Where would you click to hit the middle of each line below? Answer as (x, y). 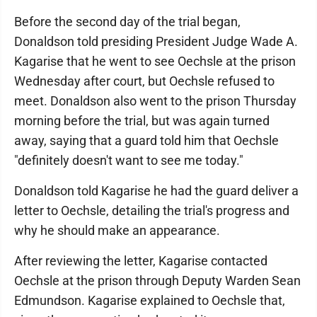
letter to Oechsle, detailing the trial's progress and (152, 210)
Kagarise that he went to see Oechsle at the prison (155, 61)
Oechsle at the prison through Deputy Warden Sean (157, 280)
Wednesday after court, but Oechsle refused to (144, 81)
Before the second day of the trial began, (127, 21)
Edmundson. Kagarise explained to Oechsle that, (150, 300)
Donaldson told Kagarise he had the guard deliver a (156, 190)
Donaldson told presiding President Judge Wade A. (156, 41)
